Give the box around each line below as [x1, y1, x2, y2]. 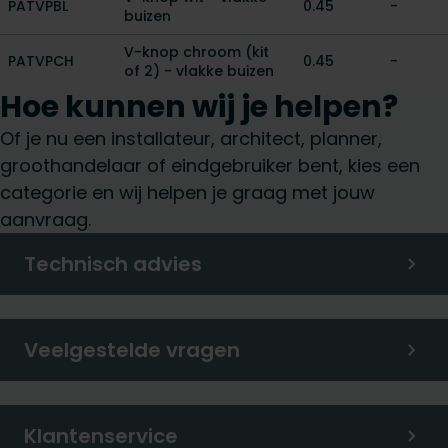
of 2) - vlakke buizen [124, 61, 274, 81]
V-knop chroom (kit [124, 42, 269, 62]
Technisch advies [24, 250, 202, 278]
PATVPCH [8, 51, 74, 71]
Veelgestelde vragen [24, 336, 240, 364]
